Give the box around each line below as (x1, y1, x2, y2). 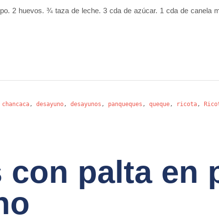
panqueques (108, 101, 142, 108)
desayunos (70, 101, 101, 108)
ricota (176, 101, 197, 108)
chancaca (2, 101, 29, 108)
